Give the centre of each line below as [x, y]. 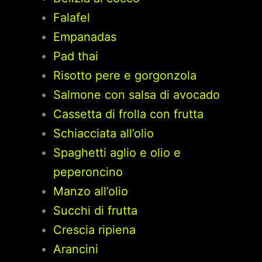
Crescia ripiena [94, 230]
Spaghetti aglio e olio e [117, 153]
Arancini [75, 249]
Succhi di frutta [95, 211]
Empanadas [85, 37]
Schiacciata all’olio [103, 134]
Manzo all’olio [90, 192]
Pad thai [75, 56]
